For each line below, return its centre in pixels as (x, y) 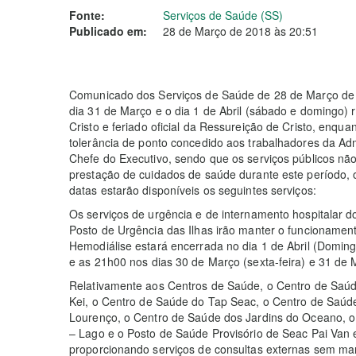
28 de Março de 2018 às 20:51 (240, 31)
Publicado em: (108, 31)
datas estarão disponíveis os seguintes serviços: (193, 190)
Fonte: (87, 15)
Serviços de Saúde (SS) (223, 15)
